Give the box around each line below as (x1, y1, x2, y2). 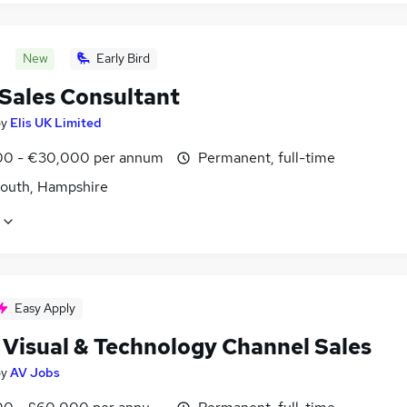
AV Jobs (10, 364, 60, 382)
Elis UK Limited (10, 114, 102, 132)
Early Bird (96, 50, 150, 67)
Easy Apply (15, 300, 75, 317)
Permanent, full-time (198, 148, 335, 168)
